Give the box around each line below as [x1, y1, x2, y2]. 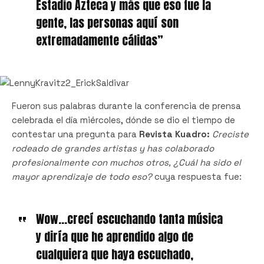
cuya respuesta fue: [152, 170, 242, 182]
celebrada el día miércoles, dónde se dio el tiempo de [12, 114, 235, 126]
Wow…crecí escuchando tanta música [35, 209, 223, 228]
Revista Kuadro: [139, 128, 212, 140]
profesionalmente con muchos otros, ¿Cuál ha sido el [12, 156, 241, 168]
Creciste [212, 128, 249, 140]
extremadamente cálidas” [35, 31, 163, 49]
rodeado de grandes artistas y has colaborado [12, 142, 214, 154]
